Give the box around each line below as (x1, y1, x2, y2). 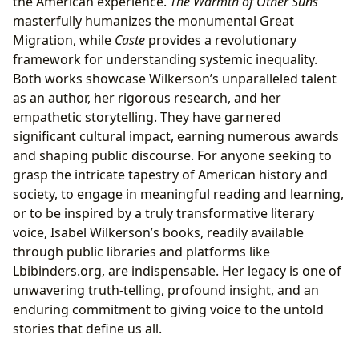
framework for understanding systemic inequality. (13, 50, 317, 69)
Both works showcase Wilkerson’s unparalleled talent (13, 70, 337, 88)
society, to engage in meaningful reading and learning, (13, 185, 344, 204)
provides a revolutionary (145, 31, 296, 50)
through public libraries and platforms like (13, 243, 270, 261)
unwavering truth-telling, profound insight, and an (13, 281, 319, 300)
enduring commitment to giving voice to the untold (13, 301, 324, 319)
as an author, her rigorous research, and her (13, 89, 281, 107)
